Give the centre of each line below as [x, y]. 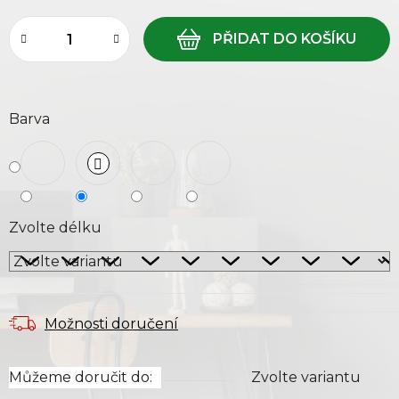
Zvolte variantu [306, 378]
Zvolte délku [55, 228]
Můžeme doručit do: [81, 378]
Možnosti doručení [111, 324]
